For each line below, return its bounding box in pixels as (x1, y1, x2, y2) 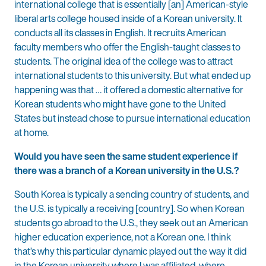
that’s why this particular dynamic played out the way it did (14, 243, 246, 258)
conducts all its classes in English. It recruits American (14, 25, 226, 40)
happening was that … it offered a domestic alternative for (14, 82, 243, 97)
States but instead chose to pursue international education (14, 110, 251, 125)
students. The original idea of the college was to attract (14, 53, 233, 68)
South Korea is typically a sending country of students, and (14, 186, 249, 201)
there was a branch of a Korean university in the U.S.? (14, 163, 239, 178)
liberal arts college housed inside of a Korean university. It (14, 11, 242, 26)
